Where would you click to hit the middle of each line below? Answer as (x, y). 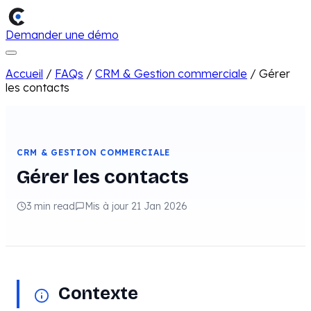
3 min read (51, 206)
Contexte (98, 293)
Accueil (24, 74)
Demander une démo (62, 35)
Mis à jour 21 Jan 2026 (136, 206)
